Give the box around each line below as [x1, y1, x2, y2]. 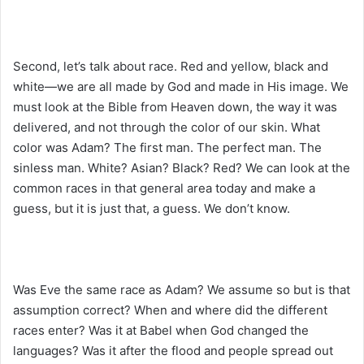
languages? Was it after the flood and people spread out [13, 342, 333, 358]
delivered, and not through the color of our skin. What [13, 119, 320, 135]
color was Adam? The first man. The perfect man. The [13, 139, 322, 155]
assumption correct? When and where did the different [13, 301, 327, 318]
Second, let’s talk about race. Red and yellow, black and [13, 58, 328, 74]
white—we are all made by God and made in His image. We [13, 78, 349, 94]
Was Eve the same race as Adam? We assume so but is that [13, 281, 350, 297]
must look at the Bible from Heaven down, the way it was [13, 98, 337, 115]
